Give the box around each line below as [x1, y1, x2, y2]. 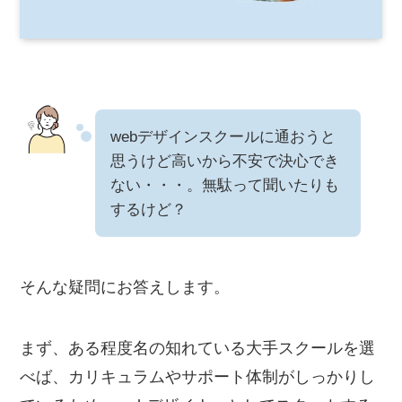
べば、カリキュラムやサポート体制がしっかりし [20, 368, 376, 387]
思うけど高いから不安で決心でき [110, 153, 340, 170]
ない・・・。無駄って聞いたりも [110, 177, 340, 195]
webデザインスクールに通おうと [110, 128, 336, 146]
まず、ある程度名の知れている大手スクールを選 [20, 339, 376, 358]
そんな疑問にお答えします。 [20, 278, 231, 297]
